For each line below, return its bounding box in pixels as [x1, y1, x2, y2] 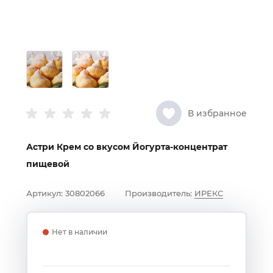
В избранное [188, 108, 247, 119]
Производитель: [125, 188, 192, 199]
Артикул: [26, 188, 63, 199]
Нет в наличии [52, 227, 107, 237]
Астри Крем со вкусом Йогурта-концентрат [26, 141, 227, 153]
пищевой [26, 158, 69, 170]
